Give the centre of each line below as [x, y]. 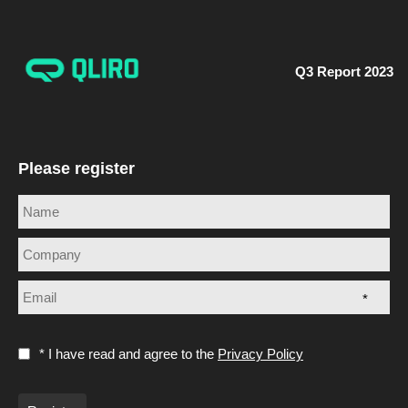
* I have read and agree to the [128, 353]
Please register [76, 169]
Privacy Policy [260, 353]
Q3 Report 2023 [344, 72]
